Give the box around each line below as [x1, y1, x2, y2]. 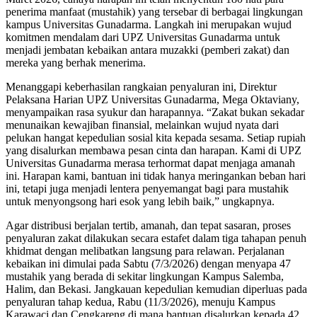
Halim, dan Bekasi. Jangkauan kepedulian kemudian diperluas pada [6, 282, 307, 295]
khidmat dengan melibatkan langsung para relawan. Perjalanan [6, 244, 284, 257]
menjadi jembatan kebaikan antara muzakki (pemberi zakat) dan [6, 43, 289, 56]
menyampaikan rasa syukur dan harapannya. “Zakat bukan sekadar [6, 105, 304, 118]
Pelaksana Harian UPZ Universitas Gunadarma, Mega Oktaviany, [6, 93, 299, 105]
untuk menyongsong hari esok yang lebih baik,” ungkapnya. [6, 195, 275, 207]
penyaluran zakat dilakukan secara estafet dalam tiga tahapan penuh [6, 231, 306, 244]
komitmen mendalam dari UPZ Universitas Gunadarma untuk [6, 30, 280, 43]
